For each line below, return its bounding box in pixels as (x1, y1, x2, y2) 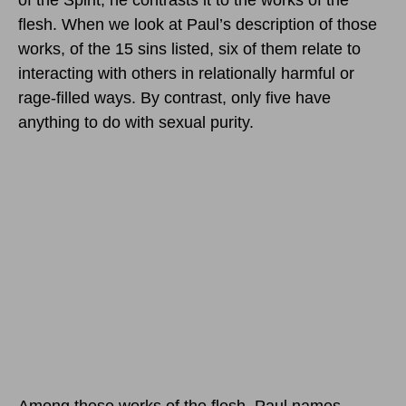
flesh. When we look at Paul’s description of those (18, 14, 377, 34)
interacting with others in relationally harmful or (18, 63, 354, 82)
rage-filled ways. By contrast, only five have (18, 88, 331, 107)
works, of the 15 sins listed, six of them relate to (18, 39, 361, 58)
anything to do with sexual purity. (18, 112, 254, 131)
